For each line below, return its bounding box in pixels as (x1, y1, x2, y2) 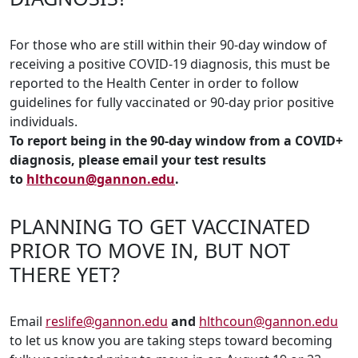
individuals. (10, 113, 78, 131)
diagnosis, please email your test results (10, 151, 266, 169)
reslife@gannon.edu (46, 312, 168, 331)
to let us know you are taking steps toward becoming (10, 332, 332, 350)
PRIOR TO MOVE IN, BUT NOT (10, 237, 290, 265)
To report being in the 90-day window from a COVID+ (10, 132, 343, 150)
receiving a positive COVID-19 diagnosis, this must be (10, 55, 330, 74)
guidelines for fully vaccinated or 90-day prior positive (10, 93, 334, 112)
